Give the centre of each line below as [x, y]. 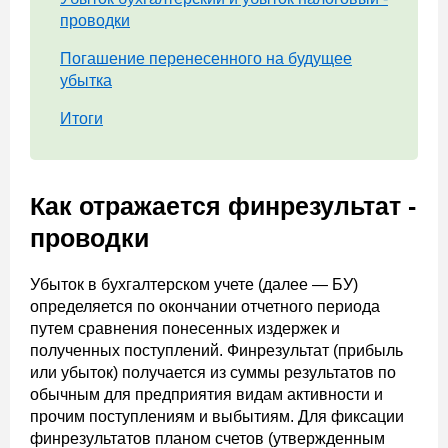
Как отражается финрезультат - [223, 206]
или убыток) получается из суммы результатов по [213, 372]
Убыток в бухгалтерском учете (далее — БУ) [194, 284]
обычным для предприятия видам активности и [206, 394]
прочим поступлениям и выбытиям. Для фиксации [217, 416]
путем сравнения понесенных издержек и [185, 328]
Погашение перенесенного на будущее [206, 58]
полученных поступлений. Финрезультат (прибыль [216, 350]
